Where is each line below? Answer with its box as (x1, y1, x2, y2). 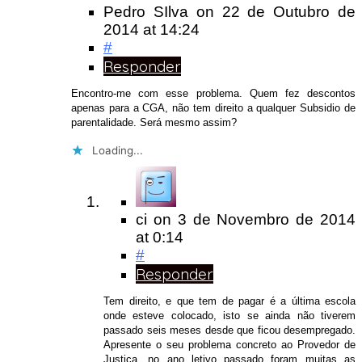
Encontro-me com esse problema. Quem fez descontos (71, 87, 356, 100)
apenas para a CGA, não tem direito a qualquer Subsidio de (71, 102, 356, 115)
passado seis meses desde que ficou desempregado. (103, 323, 356, 336)
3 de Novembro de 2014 (177, 210, 356, 228)
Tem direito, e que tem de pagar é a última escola (103, 294, 356, 307)
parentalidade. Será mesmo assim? (71, 116, 237, 129)
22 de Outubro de (221, 2, 356, 20)
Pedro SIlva (103, 2, 188, 20)
